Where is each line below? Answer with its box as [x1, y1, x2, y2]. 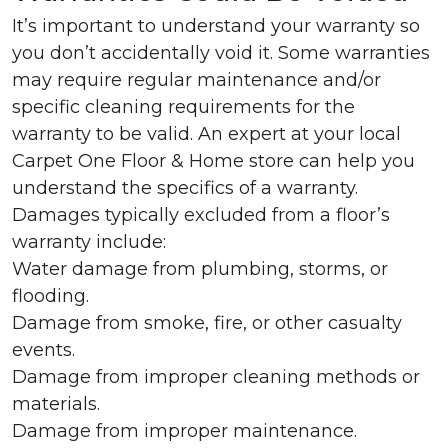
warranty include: [12, 231, 166, 253]
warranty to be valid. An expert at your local [12, 123, 401, 145]
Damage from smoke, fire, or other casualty [12, 312, 402, 334]
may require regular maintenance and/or [12, 69, 381, 91]
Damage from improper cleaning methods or [12, 366, 420, 388]
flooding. [12, 285, 89, 307]
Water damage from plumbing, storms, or [12, 258, 388, 280]
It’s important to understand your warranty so [12, 15, 420, 37]
